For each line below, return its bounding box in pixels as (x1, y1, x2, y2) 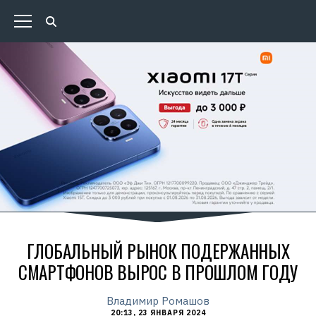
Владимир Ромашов (107, 294, 209, 308)
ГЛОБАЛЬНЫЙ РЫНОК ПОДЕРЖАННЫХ (26, 238, 290, 264)
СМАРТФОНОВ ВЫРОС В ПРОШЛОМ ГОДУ (18, 259, 298, 285)
